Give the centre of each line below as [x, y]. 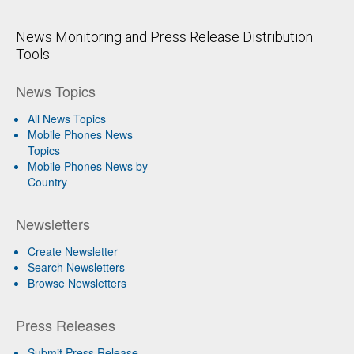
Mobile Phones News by [88, 166]
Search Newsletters [76, 267]
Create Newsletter [73, 251]
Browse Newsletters [77, 282]
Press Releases [66, 324]
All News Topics [67, 118]
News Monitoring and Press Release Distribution [164, 36]
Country [47, 181]
